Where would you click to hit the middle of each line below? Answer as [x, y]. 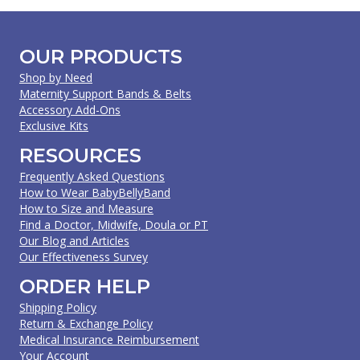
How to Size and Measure [86, 208]
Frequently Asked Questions [92, 176]
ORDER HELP [85, 286]
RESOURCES [80, 155]
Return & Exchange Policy [86, 323]
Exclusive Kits [54, 125]
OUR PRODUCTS [101, 56]
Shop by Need [56, 77]
